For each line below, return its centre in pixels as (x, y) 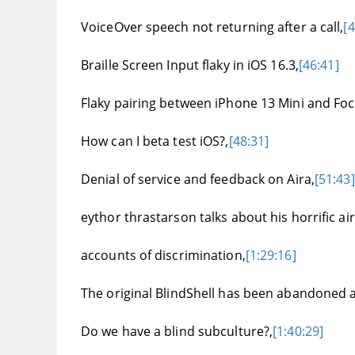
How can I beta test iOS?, (155, 141)
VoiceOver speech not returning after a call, (212, 27)
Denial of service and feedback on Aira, (198, 179)
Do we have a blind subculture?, (177, 332)
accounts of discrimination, (163, 256)
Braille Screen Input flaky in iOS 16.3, (190, 65)
